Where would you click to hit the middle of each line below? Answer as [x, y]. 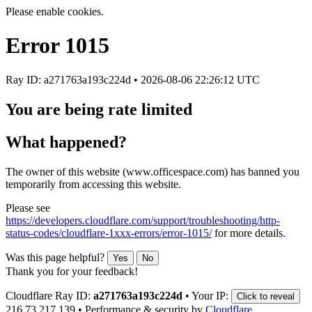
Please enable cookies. [55, 11]
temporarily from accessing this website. [93, 184]
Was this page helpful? [56, 257]
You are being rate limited [99, 109]
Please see [28, 208]
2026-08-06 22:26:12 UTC [200, 79]
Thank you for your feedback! [72, 271]
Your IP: [211, 295]
